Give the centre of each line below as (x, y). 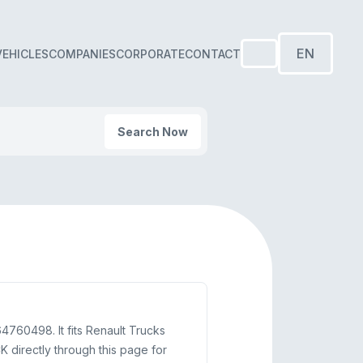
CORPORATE (150, 53)
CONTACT (213, 53)
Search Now (152, 131)
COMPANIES (82, 53)
